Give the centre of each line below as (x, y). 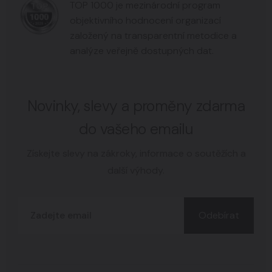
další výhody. (136, 170)
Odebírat (219, 215)
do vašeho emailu (136, 129)
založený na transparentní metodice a (153, 35)
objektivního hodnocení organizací (145, 20)
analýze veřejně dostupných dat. (142, 50)
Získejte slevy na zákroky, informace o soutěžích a (136, 153)
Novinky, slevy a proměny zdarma (136, 106)
